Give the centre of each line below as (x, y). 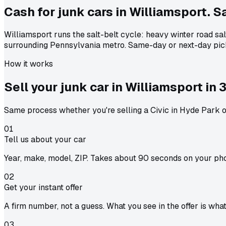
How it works (29, 64)
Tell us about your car (45, 140)
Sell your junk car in (65, 87)
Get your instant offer (43, 188)
